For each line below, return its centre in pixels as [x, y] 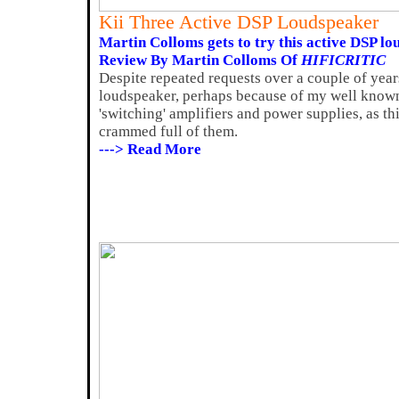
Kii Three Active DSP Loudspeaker [239, 22]
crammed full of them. [168, 131]
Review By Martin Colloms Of [200, 60]
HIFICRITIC [343, 60]
